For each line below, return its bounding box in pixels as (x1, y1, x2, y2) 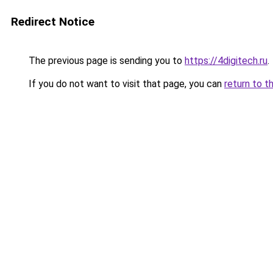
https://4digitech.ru (185, 55, 268, 66)
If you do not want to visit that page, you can (26, 78, 224, 90)
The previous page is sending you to (26, 55, 185, 66)
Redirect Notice (11, 15, 94, 29)
